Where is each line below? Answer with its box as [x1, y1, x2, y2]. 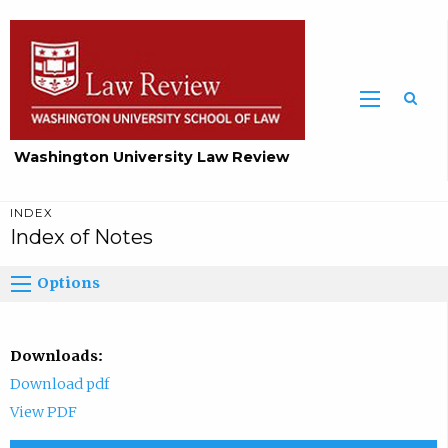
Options [37, 274, 101, 293]
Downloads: [9, 346, 103, 365]
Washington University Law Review [14, 148, 290, 167]
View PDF [9, 402, 77, 421]
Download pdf [9, 374, 109, 393]
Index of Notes [9, 225, 153, 250]
